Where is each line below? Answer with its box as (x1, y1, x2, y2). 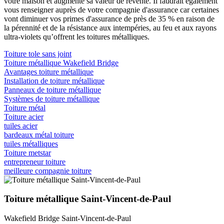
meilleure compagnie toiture (4, 166, 91, 175)
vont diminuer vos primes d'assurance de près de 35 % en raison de (4, 14, 214, 23)
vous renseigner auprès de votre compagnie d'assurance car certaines (4, 5, 219, 14)
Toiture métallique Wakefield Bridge (4, 58, 118, 67)
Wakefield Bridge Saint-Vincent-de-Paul (4, 214, 131, 223)
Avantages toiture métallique (4, 67, 93, 76)
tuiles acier (4, 121, 37, 130)
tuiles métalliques (4, 139, 58, 148)
